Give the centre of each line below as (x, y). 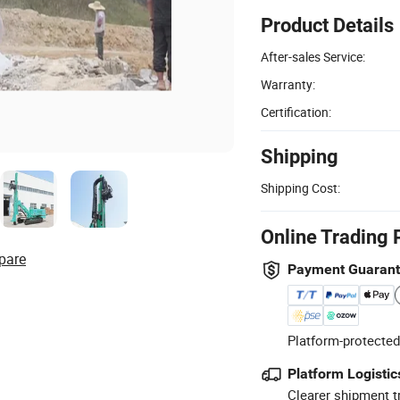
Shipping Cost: (300, 187)
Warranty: (288, 84)
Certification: (296, 112)
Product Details (327, 25)
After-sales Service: (313, 56)
